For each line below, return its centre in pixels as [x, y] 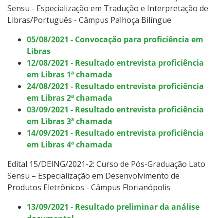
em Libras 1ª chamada [70, 74]
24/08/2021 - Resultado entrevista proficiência [115, 86]
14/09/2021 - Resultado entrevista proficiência [115, 133]
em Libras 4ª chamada [70, 144]
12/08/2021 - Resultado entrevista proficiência [115, 63]
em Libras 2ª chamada [70, 98]
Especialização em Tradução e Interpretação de [122, 8]
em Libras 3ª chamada [70, 121]
